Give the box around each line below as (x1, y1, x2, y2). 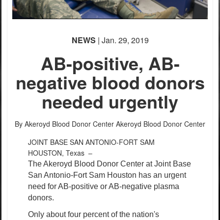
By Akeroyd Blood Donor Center (15, 119, 116, 129)
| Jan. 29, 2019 (95, 34, 149, 46)
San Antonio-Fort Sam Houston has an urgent (28, 171, 186, 180)
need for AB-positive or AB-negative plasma (28, 182, 179, 191)
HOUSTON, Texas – (28, 148, 96, 158)
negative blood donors (15, 69, 205, 95)
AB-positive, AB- (40, 50, 180, 76)
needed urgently (42, 88, 178, 114)
